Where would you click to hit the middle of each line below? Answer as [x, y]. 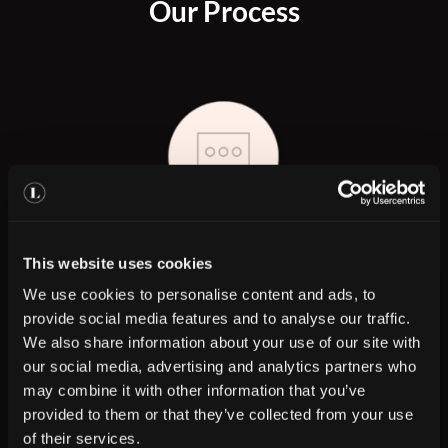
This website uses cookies [118, 263]
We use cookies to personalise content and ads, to [199, 294]
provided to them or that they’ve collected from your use [218, 414]
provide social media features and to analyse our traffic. [217, 318]
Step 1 [224, 261]
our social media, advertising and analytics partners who [219, 366]
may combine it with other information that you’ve [194, 390]
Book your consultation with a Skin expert [224, 297]
